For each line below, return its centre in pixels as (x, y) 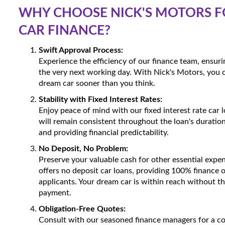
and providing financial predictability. (104, 133)
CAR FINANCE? (65, 31)
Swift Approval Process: (81, 50)
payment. (55, 193)
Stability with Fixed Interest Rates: (100, 99)
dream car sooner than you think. (97, 83)
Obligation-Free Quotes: (82, 209)
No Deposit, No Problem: (83, 149)
